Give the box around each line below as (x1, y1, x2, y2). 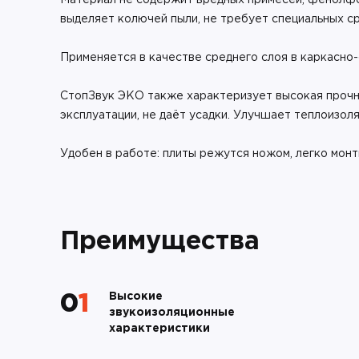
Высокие (109, 292, 163, 301)
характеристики (109, 324, 210, 333)
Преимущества (60, 231, 260, 253)
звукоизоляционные (109, 308, 235, 317)
